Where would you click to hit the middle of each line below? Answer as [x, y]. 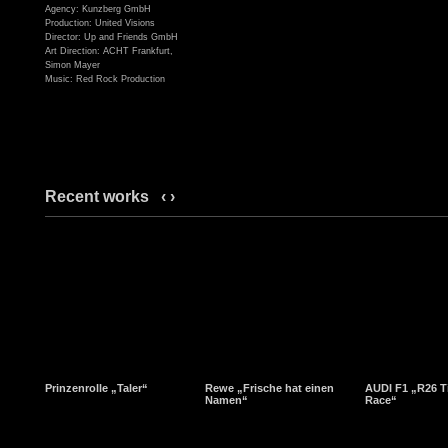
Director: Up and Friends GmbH [111, 37]
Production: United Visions [100, 23]
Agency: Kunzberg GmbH [98, 9]
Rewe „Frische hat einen [269, 388]
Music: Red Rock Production [105, 79]
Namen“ [226, 400]
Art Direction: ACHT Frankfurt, [109, 51]
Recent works [101, 196]
